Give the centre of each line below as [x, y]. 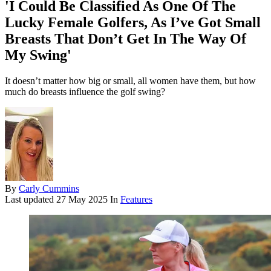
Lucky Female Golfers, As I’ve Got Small [133, 23]
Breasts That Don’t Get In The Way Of [126, 39]
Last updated [31, 200]
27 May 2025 [82, 200]
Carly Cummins [49, 189]
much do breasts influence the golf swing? [85, 92]
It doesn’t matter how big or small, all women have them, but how [130, 81]
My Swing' [38, 55]
